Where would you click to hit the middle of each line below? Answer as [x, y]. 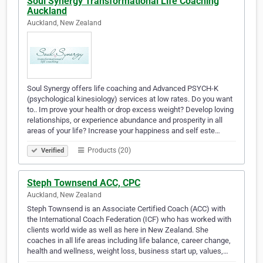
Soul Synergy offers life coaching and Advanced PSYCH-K [123, 89]
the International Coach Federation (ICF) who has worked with [129, 220]
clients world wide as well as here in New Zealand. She [118, 230]
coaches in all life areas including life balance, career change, [129, 241]
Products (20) [108, 151]
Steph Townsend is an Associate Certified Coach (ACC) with [126, 209]
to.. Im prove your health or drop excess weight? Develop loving [130, 110]
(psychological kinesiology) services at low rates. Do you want [130, 99]
